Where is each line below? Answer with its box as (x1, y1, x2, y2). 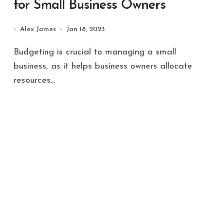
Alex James (20, 25, 56, 33)
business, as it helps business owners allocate (14, 61, 192, 71)
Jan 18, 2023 (66, 25, 105, 33)
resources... (14, 75, 55, 85)
